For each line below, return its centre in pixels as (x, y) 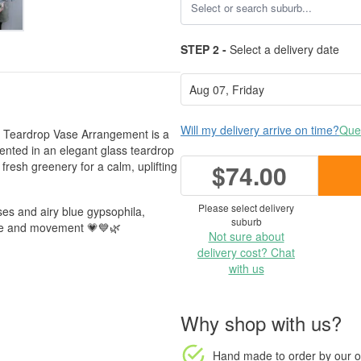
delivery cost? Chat (246, 252)
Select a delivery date (283, 49)
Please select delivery (246, 207)
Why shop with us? (261, 323)
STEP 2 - (203, 49)
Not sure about (246, 236)
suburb (246, 221)
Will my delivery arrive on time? (260, 130)
